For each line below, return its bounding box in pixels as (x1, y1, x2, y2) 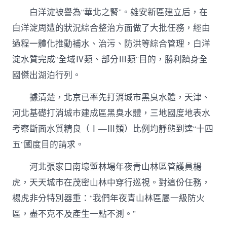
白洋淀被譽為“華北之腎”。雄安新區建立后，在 (12, 6, 208, 18)
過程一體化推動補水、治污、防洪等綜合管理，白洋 (12, 37, 211, 50)
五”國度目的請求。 (12, 138, 85, 150)
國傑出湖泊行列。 (12, 69, 82, 81)
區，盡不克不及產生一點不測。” (12, 208, 136, 220)
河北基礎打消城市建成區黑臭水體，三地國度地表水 (12, 107, 211, 119)
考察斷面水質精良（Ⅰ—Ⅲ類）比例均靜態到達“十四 (12, 123, 214, 135)
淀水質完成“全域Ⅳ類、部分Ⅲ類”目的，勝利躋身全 (12, 53, 208, 65)
